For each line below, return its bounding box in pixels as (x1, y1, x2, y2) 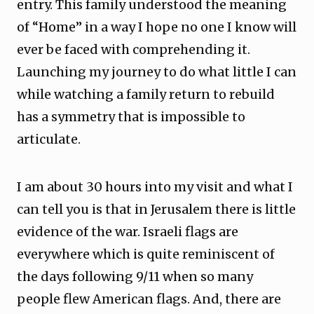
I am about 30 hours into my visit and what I (17, 179, 293, 195)
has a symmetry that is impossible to (17, 109, 245, 125)
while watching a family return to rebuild (17, 86, 275, 102)
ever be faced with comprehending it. (17, 41, 250, 57)
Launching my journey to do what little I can (17, 64, 296, 80)
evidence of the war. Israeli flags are (17, 224, 238, 240)
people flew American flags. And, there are (17, 291, 281, 307)
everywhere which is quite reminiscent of (17, 246, 275, 262)
